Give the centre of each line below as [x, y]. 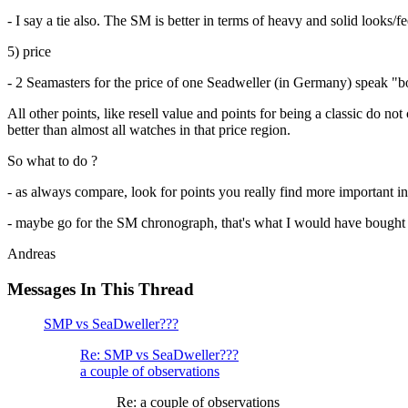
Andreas [31, 253]
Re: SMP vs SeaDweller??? [159, 355]
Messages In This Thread [101, 289]
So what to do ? [52, 160]
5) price [29, 51]
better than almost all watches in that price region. [149, 129]
